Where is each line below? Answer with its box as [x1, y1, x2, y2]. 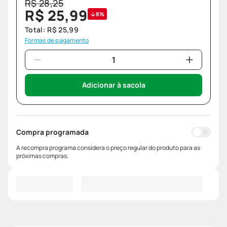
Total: [25, 25, 48, 35]
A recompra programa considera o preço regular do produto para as [16, 143, 200, 153]
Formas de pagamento [25, 36, 89, 45]
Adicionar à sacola [82, 80, 145, 90]
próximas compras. [16, 152, 68, 161]
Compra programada [16, 127, 89, 137]
